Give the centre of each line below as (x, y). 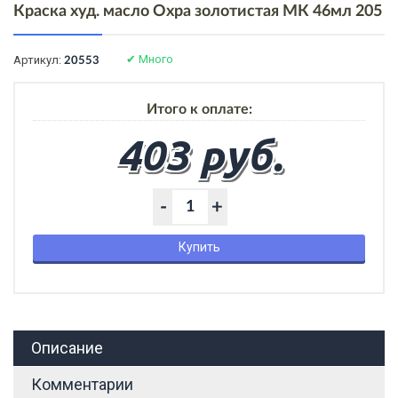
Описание (67, 347)
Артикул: (39, 60)
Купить (199, 247)
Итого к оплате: (199, 109)
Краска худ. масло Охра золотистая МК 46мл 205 (198, 11)
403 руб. (199, 154)
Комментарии (82, 384)
